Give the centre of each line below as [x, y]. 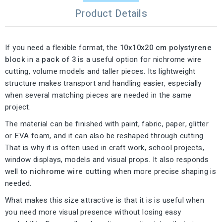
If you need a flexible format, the [62, 47]
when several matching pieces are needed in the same [98, 95]
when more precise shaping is [164, 171]
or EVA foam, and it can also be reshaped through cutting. [105, 136]
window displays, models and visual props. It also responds [107, 159]
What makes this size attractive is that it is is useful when [105, 200]
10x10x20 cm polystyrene [166, 47]
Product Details [111, 13]
